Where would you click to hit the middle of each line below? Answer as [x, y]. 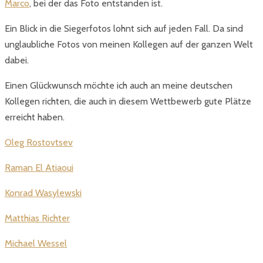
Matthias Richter [37, 218]
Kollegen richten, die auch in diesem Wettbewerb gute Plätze [128, 102]
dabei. [17, 60]
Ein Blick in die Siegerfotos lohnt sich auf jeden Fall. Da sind [124, 29]
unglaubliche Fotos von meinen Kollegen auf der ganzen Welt [129, 45]
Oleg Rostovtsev [39, 143]
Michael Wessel [36, 244]
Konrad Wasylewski [43, 193]
